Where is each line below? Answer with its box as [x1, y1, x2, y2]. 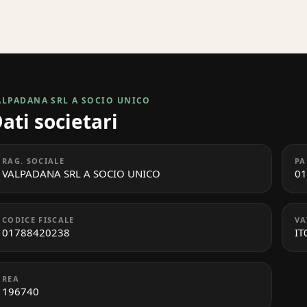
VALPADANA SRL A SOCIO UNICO [2, 166, 160, 180]
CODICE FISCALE [2, 214, 75, 225]
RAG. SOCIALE [2, 155, 64, 166]
